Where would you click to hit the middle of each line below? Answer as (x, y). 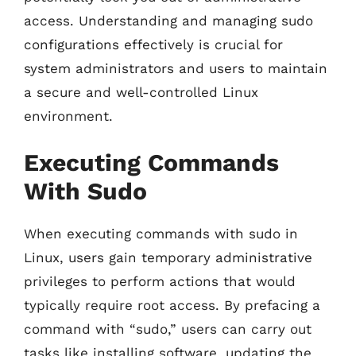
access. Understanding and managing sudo (168, 21)
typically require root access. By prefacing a (172, 305)
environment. (68, 116)
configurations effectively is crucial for (153, 44)
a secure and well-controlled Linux (141, 92)
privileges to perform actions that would (160, 281)
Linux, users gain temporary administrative (168, 257)
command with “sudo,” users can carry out (168, 329)
